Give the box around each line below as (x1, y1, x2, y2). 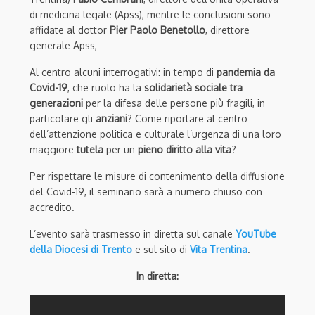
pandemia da (217, 65, 275, 78)
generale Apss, (30, 39, 97, 51)
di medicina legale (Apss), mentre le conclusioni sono (30, 8, 271, 20)
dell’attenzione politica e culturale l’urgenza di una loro (30, 127, 281, 140)
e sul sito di (135, 243, 190, 255)
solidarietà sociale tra (144, 81, 243, 94)
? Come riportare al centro (127, 112, 247, 124)
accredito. (30, 200, 75, 213)
